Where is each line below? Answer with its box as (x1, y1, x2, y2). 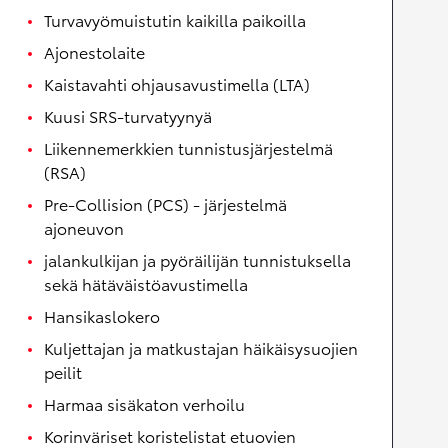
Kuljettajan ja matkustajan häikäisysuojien (44, 336, 358, 360)
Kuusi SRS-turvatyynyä (44, 104, 212, 128)
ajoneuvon (44, 216, 124, 240)
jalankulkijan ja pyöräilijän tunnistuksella (44, 248, 351, 272)
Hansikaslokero (44, 304, 160, 328)
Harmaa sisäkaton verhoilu (44, 392, 245, 416)
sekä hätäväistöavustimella (44, 272, 248, 296)
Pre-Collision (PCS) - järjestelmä (44, 192, 287, 216)
